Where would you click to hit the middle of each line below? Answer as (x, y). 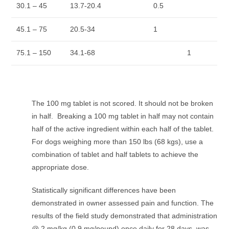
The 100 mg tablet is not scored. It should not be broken (123, 104)
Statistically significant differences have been (104, 190)
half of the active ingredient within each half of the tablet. (123, 129)
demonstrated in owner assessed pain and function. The (123, 203)
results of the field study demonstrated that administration (125, 216)
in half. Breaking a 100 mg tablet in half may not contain (123, 116)
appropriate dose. (61, 167)
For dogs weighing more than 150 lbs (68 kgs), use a (118, 142)
